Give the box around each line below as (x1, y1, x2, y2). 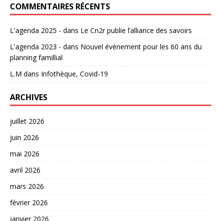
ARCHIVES (10, 91, 47, 103)
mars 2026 (10, 181, 44, 191)
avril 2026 (10, 165, 40, 175)
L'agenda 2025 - (10, 25, 61, 35)
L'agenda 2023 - (10, 41, 61, 51)
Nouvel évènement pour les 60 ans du (80, 41, 202, 51)
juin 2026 (10, 132, 39, 142)
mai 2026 (10, 148, 39, 158)
